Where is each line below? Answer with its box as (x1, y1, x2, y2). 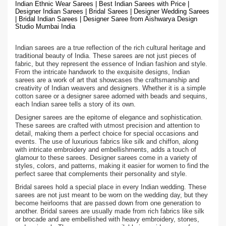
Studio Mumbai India (15, 23, 75, 30)
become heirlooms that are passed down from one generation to (15, 199, 201, 207)
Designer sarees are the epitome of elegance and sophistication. (15, 114, 203, 121)
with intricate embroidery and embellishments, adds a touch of (15, 146, 196, 153)
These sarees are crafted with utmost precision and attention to (15, 122, 200, 129)
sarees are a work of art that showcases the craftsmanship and (15, 76, 199, 84)
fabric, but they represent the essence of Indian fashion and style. (15, 60, 207, 68)
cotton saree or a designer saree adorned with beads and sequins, (15, 92, 207, 100)
